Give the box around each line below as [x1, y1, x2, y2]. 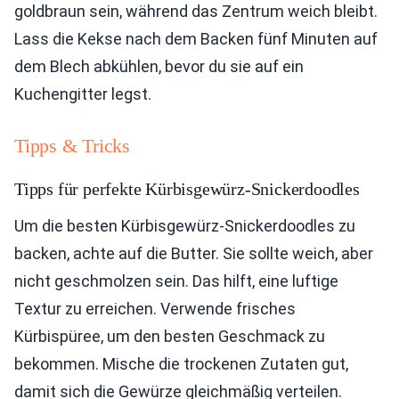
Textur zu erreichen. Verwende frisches [14, 299, 296, 319]
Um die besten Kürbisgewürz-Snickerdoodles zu [14, 216, 355, 236]
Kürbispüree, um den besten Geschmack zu [14, 327, 325, 346]
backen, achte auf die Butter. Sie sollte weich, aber [14, 244, 373, 264]
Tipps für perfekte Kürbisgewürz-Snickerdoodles [14, 179, 360, 199]
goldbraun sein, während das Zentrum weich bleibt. [14, 2, 378, 21]
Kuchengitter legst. [14, 85, 151, 104]
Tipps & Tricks [14, 134, 130, 158]
